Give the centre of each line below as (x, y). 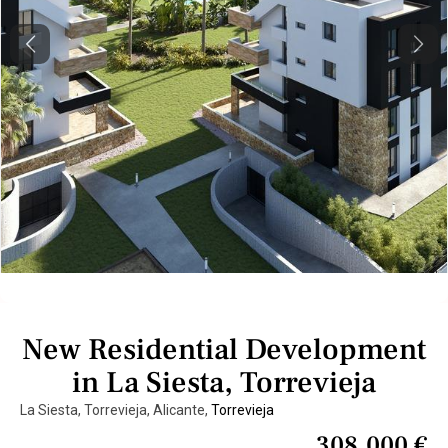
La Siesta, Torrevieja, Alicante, (115, 410)
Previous (56, 53)
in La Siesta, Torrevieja (224, 382)
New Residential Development (224, 349)
